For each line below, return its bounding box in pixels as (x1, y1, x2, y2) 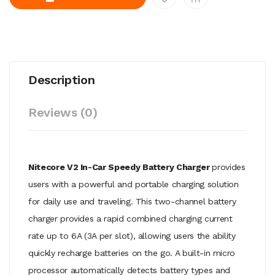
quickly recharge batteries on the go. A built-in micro (28, 247, 236, 258)
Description (28, 72, 95, 87)
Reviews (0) (28, 104, 98, 120)
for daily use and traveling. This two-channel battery (28, 196, 236, 206)
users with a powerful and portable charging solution (28, 179, 239, 189)
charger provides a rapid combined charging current (28, 213, 233, 223)
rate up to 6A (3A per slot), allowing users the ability (28, 230, 236, 241)
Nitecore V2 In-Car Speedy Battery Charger (28, 161, 212, 172)
